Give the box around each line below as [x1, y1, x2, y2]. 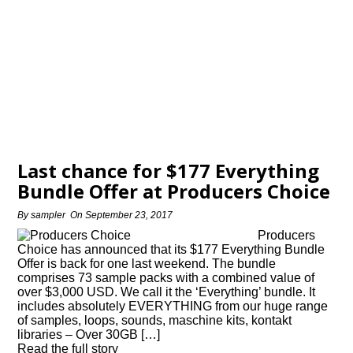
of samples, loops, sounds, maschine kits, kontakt [17, 314, 292, 327]
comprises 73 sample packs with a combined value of [17, 271, 315, 284]
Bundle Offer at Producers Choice [17, 178, 331, 204]
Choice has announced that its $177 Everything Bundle [17, 243, 325, 256]
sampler [31, 210, 66, 221]
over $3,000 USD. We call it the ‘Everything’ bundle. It [17, 285, 316, 299]
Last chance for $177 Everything [17, 158, 320, 184]
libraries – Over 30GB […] [17, 328, 161, 341]
